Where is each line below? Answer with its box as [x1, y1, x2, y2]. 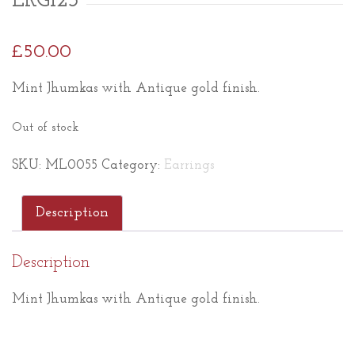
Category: [101, 158, 164, 172]
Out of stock [12, 120, 78, 134]
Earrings [164, 158, 214, 172]
